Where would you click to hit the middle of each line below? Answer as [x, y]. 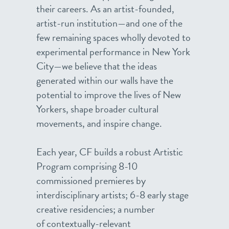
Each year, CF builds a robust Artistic [110, 152]
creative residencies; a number [96, 209]
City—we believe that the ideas [97, 66]
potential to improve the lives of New [109, 95]
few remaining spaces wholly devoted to [113, 37]
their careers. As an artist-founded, [105, 9]
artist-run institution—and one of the [109, 23]
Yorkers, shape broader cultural [97, 109]
